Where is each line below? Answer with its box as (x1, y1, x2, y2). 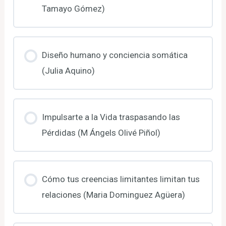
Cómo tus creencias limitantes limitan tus (41, 174, 200, 184)
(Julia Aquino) (41, 65, 95, 76)
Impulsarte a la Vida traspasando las (41, 111, 180, 122)
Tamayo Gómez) (41, 3, 105, 14)
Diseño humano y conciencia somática (41, 49, 188, 60)
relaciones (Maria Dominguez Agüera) (41, 189, 185, 200)
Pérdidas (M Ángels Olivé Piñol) (41, 127, 160, 138)
